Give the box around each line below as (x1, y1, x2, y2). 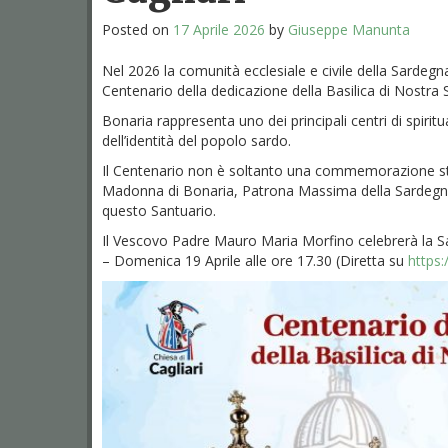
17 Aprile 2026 (173, 19, 265, 39)
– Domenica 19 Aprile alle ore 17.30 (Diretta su (102, 250, 408, 270)
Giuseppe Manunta (288, 19, 410, 39)
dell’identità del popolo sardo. (102, 130, 291, 150)
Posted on (102, 19, 173, 39)
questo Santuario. (102, 200, 216, 220)
